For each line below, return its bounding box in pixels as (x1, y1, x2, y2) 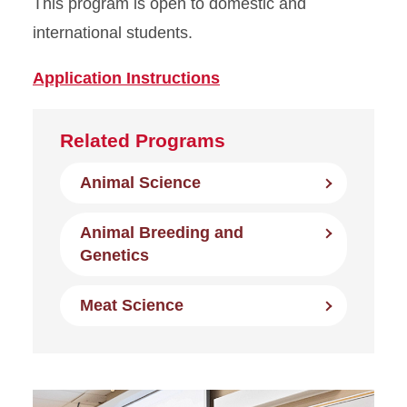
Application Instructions (33, 69, 220, 88)
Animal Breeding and (80, 223, 243, 243)
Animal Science (80, 174, 201, 193)
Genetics (80, 246, 149, 265)
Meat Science (80, 296, 184, 315)
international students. (33, 24, 193, 43)
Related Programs (60, 130, 225, 152)
